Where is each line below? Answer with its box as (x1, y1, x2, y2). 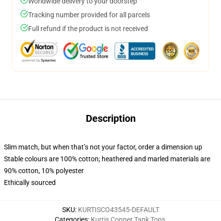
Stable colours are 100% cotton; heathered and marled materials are (4, 155, 210, 163)
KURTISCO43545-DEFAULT (77, 206, 159, 214)
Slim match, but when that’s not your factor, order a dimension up (4, 143, 202, 151)
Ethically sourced (4, 179, 56, 186)
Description (85, 112, 136, 124)
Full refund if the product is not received (28, 25, 148, 33)
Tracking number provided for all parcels (28, 11, 150, 19)
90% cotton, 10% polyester (4, 167, 84, 175)
